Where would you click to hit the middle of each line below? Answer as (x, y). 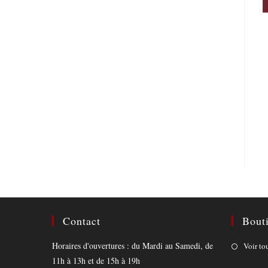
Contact (82, 221)
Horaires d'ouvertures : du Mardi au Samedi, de (133, 246)
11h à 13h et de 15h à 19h (96, 261)
